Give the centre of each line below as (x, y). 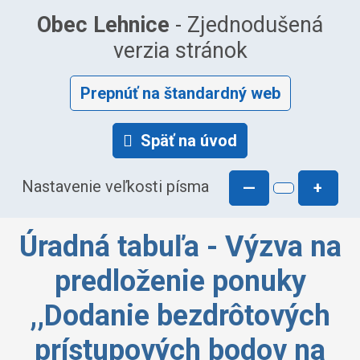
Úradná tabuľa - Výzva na (180, 247)
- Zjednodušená (246, 25)
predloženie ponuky (180, 281)
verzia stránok (180, 51)
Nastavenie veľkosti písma (116, 187)
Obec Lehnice (103, 25)
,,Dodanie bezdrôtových (180, 316)
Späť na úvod (189, 141)
